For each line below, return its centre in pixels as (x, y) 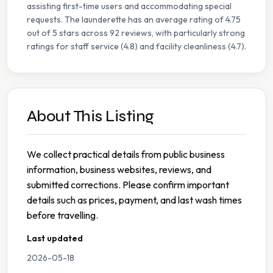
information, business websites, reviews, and (119, 170)
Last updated (55, 239)
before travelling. (62, 215)
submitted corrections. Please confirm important (128, 185)
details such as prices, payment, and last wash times (134, 200)
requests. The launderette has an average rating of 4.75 (134, 20)
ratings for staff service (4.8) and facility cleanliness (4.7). (136, 47)
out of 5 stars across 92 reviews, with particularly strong (136, 33)
